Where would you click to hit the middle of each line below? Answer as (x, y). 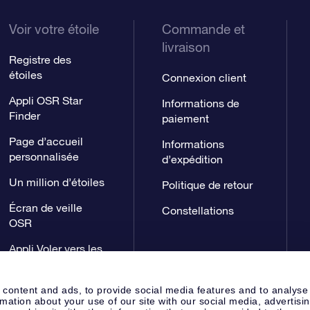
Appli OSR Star (46, 100)
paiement (185, 118)
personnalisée (44, 156)
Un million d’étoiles (57, 182)
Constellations (198, 210)
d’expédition (192, 159)
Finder (25, 116)
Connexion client (204, 77)
